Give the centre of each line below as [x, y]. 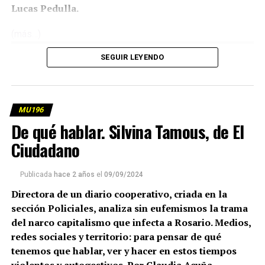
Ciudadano [45, 150]
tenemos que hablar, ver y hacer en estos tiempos [124, 251]
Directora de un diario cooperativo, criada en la [119, 194]
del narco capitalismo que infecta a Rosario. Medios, [131, 223]
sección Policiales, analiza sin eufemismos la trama [129, 209]
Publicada [36, 175]
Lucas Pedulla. [45, 9]
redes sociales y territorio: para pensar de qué [116, 237]
